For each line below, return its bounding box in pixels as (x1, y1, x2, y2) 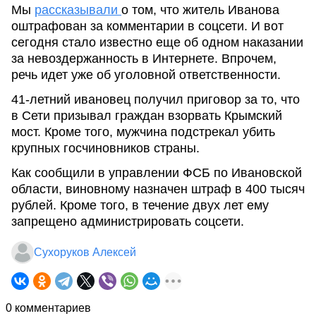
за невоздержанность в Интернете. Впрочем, (11, 51, 276, 66)
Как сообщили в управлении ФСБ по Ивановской (11, 166, 302, 180)
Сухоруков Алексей (34, 246, 136, 258)
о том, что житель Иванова (121, 3, 279, 17)
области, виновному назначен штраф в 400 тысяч (11, 182, 305, 196)
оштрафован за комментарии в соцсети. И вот (11, 19, 284, 33)
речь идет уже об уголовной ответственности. (11, 68, 281, 82)
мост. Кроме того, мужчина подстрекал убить (11, 125, 275, 139)
